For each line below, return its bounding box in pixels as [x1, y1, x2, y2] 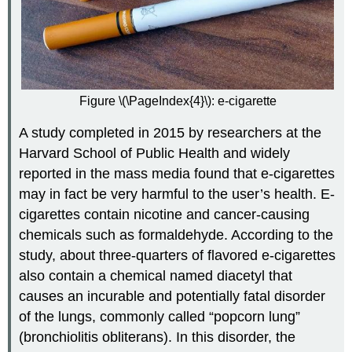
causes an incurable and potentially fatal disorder [19, 288, 326, 305]
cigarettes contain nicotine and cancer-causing [19, 207, 310, 223]
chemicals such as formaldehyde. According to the [19, 227, 334, 244]
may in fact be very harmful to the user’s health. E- [19, 186, 335, 203]
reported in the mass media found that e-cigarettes [19, 166, 335, 182]
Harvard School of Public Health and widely [19, 145, 291, 162]
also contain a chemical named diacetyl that [19, 268, 293, 284]
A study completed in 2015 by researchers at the [19, 125, 322, 141]
